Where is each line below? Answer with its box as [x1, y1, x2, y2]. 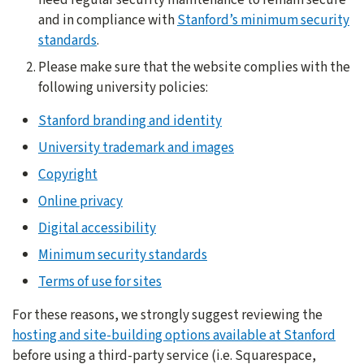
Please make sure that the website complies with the [38, 56, 350, 77]
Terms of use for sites [38, 271, 162, 292]
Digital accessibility [38, 217, 156, 238]
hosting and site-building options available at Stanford [12, 324, 336, 345]
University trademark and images [38, 136, 234, 158]
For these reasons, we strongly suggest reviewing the [12, 304, 323, 325]
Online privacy [38, 190, 123, 211]
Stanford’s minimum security [177, 9, 349, 30]
